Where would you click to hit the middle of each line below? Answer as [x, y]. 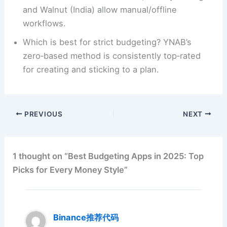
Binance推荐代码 [86, 217]
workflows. [45, 24]
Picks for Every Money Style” [70, 170]
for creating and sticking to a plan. [91, 70]
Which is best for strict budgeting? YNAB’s [107, 42]
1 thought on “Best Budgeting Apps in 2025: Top [108, 156]
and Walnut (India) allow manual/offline [100, 10]
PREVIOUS [43, 114]
